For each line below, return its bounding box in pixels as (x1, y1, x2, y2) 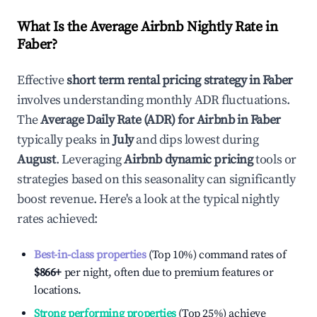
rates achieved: (17, 211, 98, 227)
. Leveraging (55, 151, 122, 168)
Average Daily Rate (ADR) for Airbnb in (40, 112, 250, 128)
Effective (17, 72, 67, 88)
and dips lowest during (133, 132, 259, 148)
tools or (253, 151, 297, 168)
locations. (34, 283, 81, 297)
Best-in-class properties (34, 248, 146, 262)
